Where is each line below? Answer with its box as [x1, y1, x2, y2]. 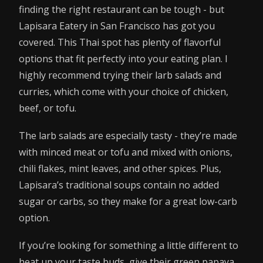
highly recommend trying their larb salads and [19, 68, 221, 82]
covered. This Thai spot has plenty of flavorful [19, 35, 221, 49]
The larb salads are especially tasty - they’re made [19, 129, 237, 143]
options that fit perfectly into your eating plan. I [19, 52, 228, 65]
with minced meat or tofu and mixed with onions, [19, 146, 232, 159]
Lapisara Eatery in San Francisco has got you [19, 19, 215, 32]
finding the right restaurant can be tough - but [19, 2, 224, 16]
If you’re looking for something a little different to [19, 239, 238, 252]
